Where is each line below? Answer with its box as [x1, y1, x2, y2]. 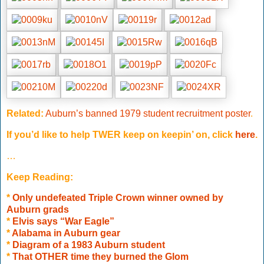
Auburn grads [6, 204, 69, 215]
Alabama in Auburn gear [12, 228, 120, 239]
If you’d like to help [6, 129, 90, 140]
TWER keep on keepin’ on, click [93, 129, 235, 140]
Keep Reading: [6, 171, 73, 182]
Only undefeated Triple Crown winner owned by [12, 193, 223, 203]
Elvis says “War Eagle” [12, 216, 114, 227]
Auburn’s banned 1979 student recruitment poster [45, 108, 250, 119]
